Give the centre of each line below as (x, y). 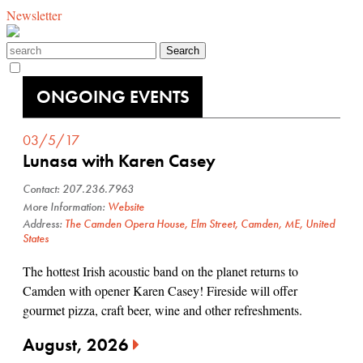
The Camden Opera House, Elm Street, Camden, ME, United (200, 224)
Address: (44, 224)
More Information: (65, 206)
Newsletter (34, 15)
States (36, 239)
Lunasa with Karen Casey (119, 161)
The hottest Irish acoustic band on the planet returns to (160, 271)
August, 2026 (78, 344)
